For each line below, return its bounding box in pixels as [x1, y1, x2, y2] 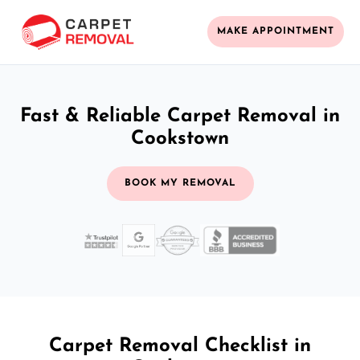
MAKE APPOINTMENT [217, 27, 334, 37]
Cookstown [131, 129, 229, 149]
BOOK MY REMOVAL [124, 178, 236, 188]
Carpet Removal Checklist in [49, 336, 311, 356]
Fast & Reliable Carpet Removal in [20, 106, 340, 126]
